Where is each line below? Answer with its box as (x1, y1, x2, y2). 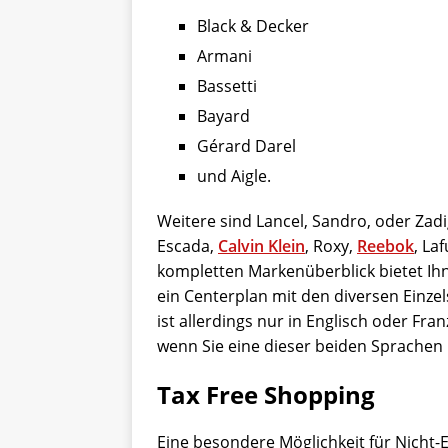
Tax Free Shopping (157, 378, 375, 412)
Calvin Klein (218, 235, 305, 258)
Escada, (157, 235, 218, 258)
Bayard (197, 105, 250, 128)
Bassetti (197, 75, 257, 98)
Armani (197, 45, 252, 68)
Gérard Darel (197, 135, 296, 158)
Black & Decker (197, 15, 309, 38)
